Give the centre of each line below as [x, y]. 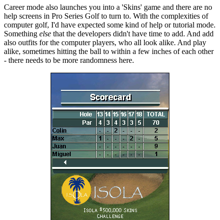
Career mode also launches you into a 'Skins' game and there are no [108, 7]
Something [22, 34]
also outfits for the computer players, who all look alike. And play [105, 43]
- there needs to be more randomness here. [69, 60]
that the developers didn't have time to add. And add [133, 34]
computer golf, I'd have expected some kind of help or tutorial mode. [110, 25]
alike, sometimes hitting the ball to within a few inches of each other [109, 52]
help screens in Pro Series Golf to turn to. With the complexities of [106, 16]
